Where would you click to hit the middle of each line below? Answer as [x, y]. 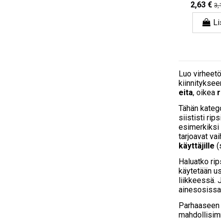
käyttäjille [197, 146]
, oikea [205, 93]
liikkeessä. [198, 180]
